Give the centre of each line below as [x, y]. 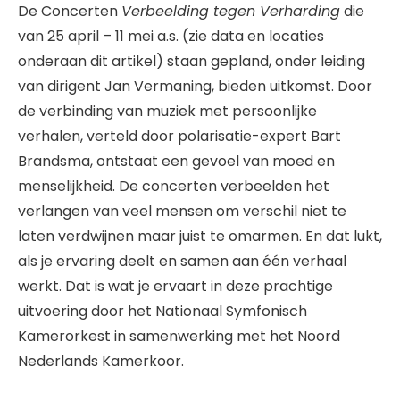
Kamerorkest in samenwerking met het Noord [179, 337]
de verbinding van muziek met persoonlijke [167, 112]
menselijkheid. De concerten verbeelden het [174, 187]
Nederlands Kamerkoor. [101, 362]
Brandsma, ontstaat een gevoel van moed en [176, 162]
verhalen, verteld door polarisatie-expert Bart [179, 137]
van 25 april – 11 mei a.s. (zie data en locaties [171, 37]
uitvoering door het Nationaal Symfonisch [162, 312]
